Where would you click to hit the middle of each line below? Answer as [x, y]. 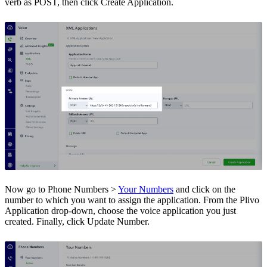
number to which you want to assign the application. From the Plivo [132, 200]
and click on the [204, 190]
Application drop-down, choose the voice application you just [120, 211]
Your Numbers [146, 190]
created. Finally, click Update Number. [77, 222]
